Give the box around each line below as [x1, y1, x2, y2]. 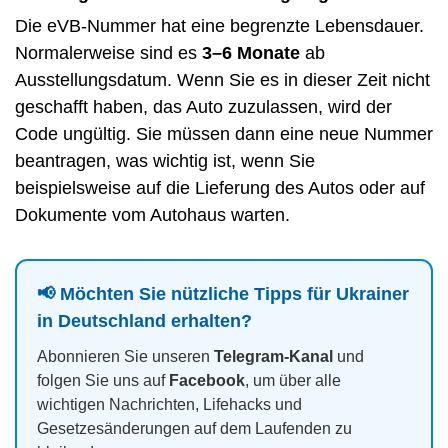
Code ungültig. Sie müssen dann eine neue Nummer [15, 124, 433, 145]
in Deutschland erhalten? [37, 311, 252, 332]
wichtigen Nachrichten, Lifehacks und [37, 396, 302, 414]
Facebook [169, 372, 245, 390]
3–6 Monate [202, 43, 300, 64]
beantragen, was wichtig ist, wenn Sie [15, 151, 315, 172]
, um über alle [245, 372, 341, 390]
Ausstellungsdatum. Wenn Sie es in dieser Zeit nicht [15, 70, 430, 91]
